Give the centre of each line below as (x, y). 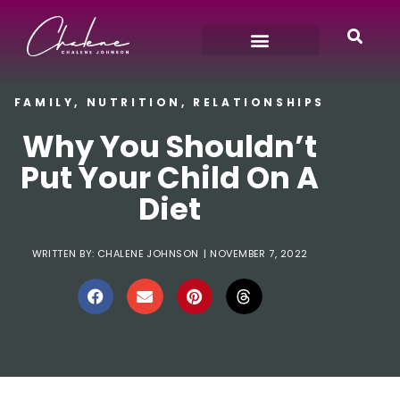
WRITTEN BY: (63, 253)
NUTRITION (134, 102)
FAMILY (44, 102)
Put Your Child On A (170, 177)
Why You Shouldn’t (170, 146)
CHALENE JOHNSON (146, 253)
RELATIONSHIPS (259, 102)
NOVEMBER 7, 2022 (259, 253)
